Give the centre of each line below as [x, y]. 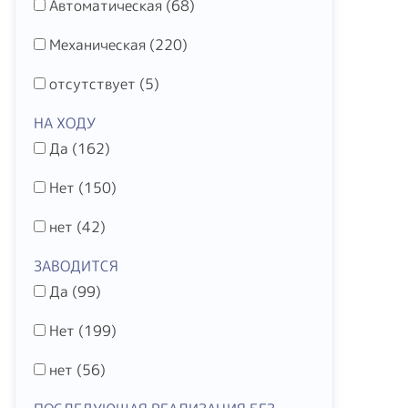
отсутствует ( [97, 84]
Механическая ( [102, 45]
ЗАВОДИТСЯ [76, 266]
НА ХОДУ [65, 123]
